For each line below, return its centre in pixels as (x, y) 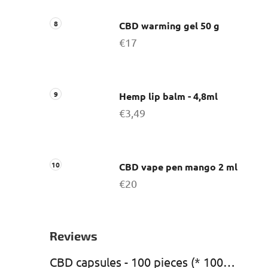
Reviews (74, 235)
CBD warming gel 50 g (169, 25)
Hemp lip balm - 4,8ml (168, 96)
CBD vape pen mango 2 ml (178, 166)
